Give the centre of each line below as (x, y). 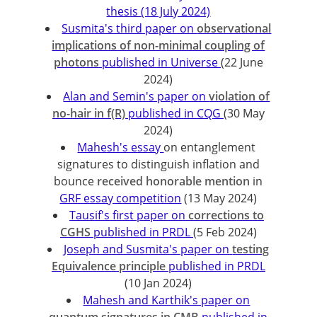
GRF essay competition (121, 198)
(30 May (244, 113)
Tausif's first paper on (128, 215)
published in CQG (175, 113)
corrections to (226, 215)
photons (77, 62)
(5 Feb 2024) (225, 232)
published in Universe (161, 62)
